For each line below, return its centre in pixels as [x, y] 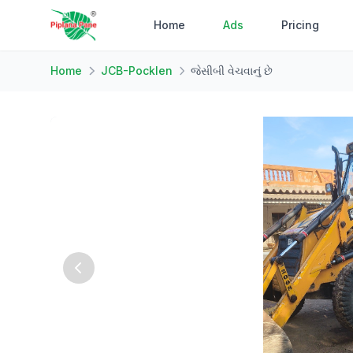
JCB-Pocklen [136, 71]
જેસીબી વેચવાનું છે [232, 71]
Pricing [301, 25]
